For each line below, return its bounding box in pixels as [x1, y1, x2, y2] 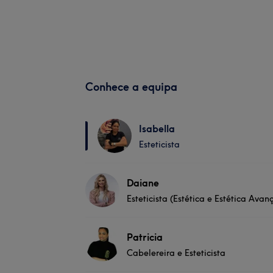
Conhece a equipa [85, 79, 177, 94]
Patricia [127, 230, 163, 243]
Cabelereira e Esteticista [127, 247, 225, 258]
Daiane [127, 176, 159, 189]
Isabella [139, 122, 175, 135]
